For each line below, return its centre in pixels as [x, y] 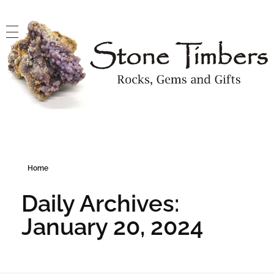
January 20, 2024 [112, 227]
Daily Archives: [100, 204]
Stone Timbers [19, 117]
